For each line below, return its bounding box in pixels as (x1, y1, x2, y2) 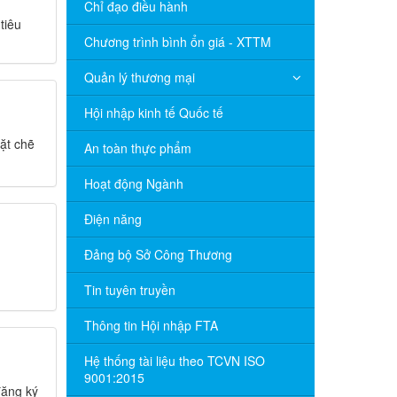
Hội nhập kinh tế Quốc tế (83, 104, 223, 121)
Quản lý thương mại (83, 68, 195, 86)
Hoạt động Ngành (83, 175, 183, 192)
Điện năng (83, 210, 142, 228)
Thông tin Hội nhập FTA (83, 316, 218, 334)
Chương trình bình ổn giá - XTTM (83, 33, 271, 51)
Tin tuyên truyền (83, 281, 175, 299)
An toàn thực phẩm (83, 139, 191, 157)
